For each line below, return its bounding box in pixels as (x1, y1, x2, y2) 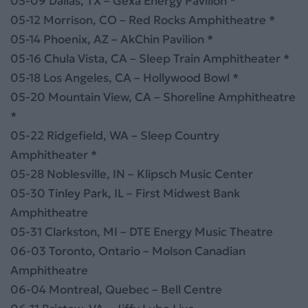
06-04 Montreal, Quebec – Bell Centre (10, 281, 222, 297)
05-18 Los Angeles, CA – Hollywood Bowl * (10, 69, 239, 85)
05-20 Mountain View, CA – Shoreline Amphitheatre (10, 89, 296, 104)
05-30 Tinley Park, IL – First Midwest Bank (10, 185, 240, 201)
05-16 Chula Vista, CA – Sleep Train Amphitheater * (10, 50, 289, 66)
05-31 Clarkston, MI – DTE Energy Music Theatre (10, 223, 273, 239)
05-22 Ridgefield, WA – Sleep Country (10, 127, 219, 143)
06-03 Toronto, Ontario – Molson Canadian (10, 243, 245, 258)
